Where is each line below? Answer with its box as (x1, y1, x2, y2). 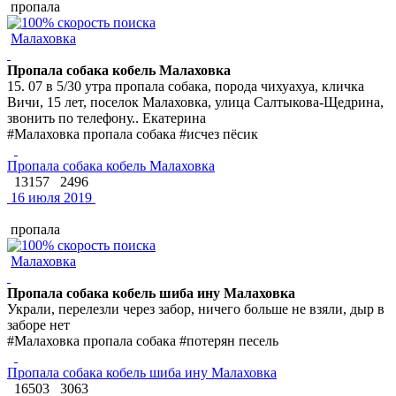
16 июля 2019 (7, 189, 92, 205)
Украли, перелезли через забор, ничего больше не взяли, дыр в (7, 301, 385, 316)
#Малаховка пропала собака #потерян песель (7, 332, 278, 348)
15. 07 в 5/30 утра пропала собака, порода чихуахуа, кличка (7, 78, 364, 94)
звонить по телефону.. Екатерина (7, 110, 206, 126)
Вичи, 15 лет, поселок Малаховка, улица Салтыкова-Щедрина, (7, 94, 384, 110)
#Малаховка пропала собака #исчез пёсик (7, 126, 258, 141)
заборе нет (7, 316, 70, 332)
